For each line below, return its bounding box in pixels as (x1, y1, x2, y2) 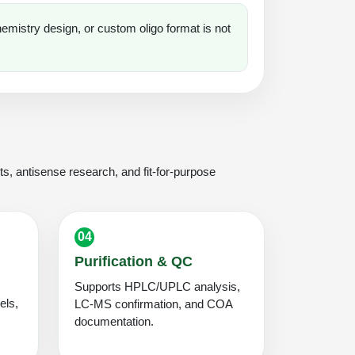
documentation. (74, 314, 154, 328)
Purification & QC (74, 253, 193, 269)
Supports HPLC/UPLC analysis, (74, 279, 240, 293)
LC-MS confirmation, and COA (74, 296, 232, 311)
